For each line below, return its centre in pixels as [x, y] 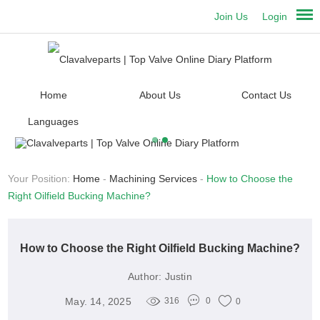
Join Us [231, 16]
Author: [145, 277]
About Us [160, 95]
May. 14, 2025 [98, 301]
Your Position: [41, 179]
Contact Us [266, 95]
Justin [178, 277]
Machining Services [154, 179]
